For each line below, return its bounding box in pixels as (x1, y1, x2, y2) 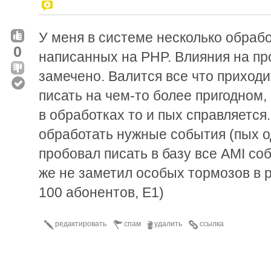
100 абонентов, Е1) (39, 184, 164, 200)
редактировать (55, 219, 106, 228)
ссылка (200, 219, 224, 228)
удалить (154, 219, 182, 228)
